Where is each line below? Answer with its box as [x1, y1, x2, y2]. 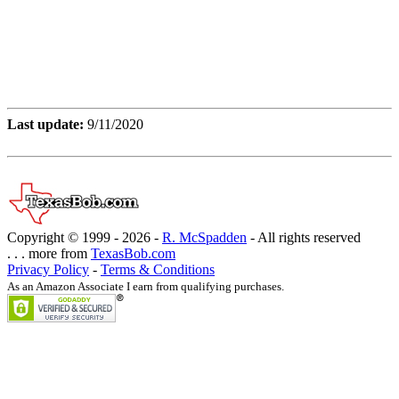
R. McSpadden [162, 230, 247, 246]
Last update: [7, 117, 87, 133]
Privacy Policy [7, 262, 89, 278]
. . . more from [7, 246, 91, 262]
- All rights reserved [247, 230, 361, 246]
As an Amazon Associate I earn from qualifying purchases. [7, 280, 284, 294]
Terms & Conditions [101, 262, 215, 278]
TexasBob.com [91, 246, 175, 262]
